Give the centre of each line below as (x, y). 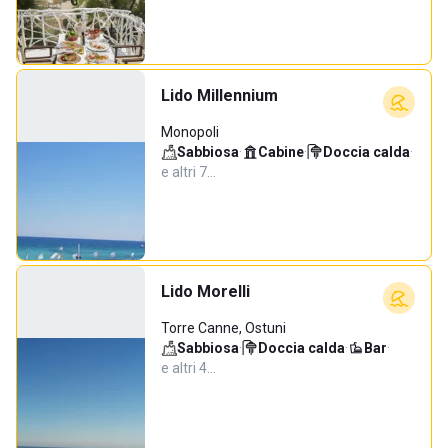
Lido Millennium (219, 95)
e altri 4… (188, 368)
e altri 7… (188, 172)
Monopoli (190, 132)
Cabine (281, 152)
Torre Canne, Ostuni (223, 328)
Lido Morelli (205, 291)
